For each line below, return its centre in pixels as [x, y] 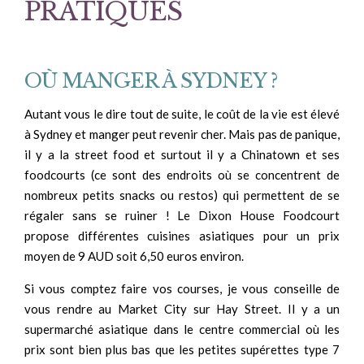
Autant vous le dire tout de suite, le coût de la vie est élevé [182, 113]
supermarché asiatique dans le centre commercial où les [182, 329]
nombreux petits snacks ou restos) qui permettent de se [182, 195]
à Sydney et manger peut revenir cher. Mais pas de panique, [182, 134]
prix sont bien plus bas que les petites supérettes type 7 [182, 349]
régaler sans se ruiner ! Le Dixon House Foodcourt [182, 215]
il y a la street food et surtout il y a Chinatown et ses [182, 154]
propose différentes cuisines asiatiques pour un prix [182, 235]
